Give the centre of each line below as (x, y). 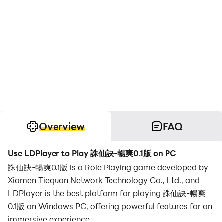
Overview (61, 126)
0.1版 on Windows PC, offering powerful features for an (110, 206)
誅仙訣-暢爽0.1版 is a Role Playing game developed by (108, 167)
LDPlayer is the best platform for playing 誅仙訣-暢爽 (107, 193)
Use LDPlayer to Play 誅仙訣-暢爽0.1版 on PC (92, 153)
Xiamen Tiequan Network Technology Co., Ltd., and (104, 180)
